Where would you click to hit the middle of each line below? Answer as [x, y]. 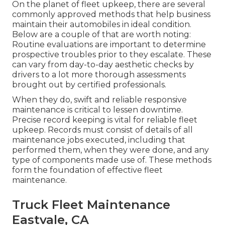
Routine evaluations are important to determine [109, 45]
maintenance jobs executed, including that [99, 140]
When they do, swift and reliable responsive [99, 100]
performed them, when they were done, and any [110, 150]
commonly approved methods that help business [111, 15]
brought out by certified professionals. [89, 85]
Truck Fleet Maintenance [91, 205]
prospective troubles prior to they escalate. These [112, 55]
